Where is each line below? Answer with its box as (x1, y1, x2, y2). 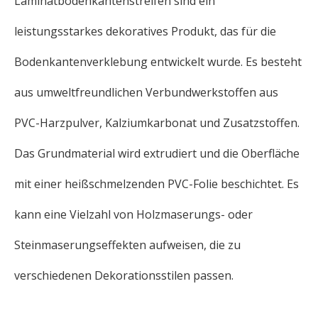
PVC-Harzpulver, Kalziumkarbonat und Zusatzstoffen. (14, 115, 300, 131)
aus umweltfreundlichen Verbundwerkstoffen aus (14, 84, 278, 100)
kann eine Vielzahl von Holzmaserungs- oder (14, 207, 253, 222)
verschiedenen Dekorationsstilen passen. (14, 268, 234, 283)
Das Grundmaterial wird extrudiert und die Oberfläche (14, 146, 300, 161)
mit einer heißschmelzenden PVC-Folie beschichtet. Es (14, 176, 299, 192)
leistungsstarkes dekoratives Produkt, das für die (14, 23, 276, 39)
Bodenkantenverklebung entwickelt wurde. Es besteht (14, 54, 302, 70)
